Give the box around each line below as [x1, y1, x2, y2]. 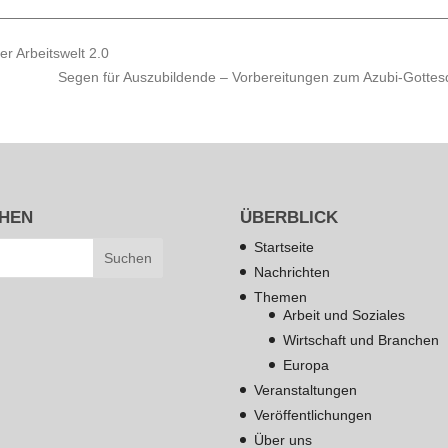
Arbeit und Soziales [283, 306, 406, 323]
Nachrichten [254, 263, 331, 280]
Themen [254, 288, 308, 305]
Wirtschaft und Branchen [283, 331, 440, 348]
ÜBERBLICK [240, 207, 339, 227]
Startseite [254, 238, 315, 255]
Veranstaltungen [254, 381, 358, 398]
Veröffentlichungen [254, 406, 373, 423]
